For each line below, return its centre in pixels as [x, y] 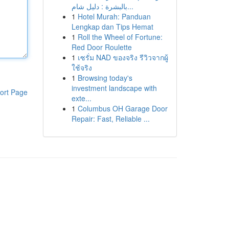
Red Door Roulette [101, 47]
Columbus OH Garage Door [122, 108]
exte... [81, 98]
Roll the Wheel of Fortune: [120, 37]
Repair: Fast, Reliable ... [110, 119]
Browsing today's [105, 78]
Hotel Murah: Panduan [114, 16]
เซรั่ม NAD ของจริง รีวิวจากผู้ [123, 57]
